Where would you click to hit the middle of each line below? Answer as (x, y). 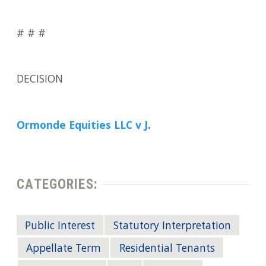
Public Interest (60, 227)
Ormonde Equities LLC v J (83, 127)
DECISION (40, 80)
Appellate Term (64, 249)
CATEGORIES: (57, 185)
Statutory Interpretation (172, 227)
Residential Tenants (167, 249)
